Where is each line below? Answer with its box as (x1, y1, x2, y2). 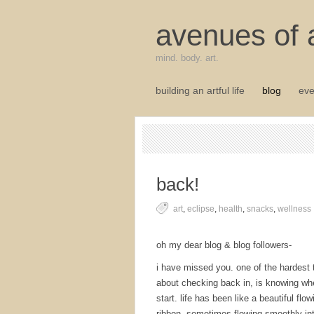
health (219, 204, 243, 214)
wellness (278, 204, 311, 214)
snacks (247, 204, 273, 214)
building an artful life (156, 85, 245, 96)
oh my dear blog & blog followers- (156, 240, 292, 250)
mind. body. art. (156, 53, 219, 63)
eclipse (187, 204, 214, 214)
